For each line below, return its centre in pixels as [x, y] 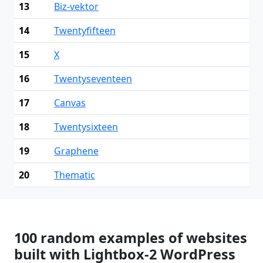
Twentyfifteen [85, 30]
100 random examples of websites [131, 237]
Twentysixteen [86, 127]
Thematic [75, 175]
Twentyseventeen [93, 78]
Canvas [70, 102]
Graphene [76, 151]
